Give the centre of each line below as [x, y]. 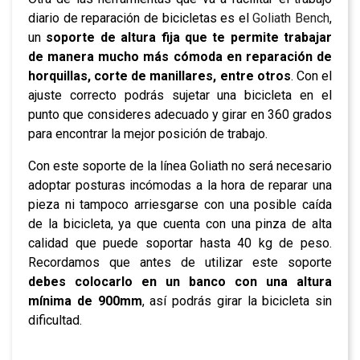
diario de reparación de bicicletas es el [141, 18]
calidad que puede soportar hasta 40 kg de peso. [180, 243]
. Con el [311, 76]
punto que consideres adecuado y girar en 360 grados [180, 114]
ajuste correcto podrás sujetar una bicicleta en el [180, 95]
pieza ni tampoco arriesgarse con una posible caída [180, 204]
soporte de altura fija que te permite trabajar [189, 37]
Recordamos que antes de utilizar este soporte [180, 262]
